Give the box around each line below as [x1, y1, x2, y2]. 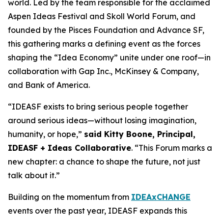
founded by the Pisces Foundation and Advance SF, [8, 25, 204, 35]
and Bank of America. [8, 80, 90, 90]
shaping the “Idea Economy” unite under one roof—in [8, 53, 211, 62]
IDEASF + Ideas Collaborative [8, 143, 131, 153]
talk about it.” [8, 170, 60, 180]
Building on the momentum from [8, 192, 131, 202]
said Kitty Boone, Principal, [84, 129, 195, 139]
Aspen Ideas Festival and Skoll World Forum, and [8, 11, 195, 21]
